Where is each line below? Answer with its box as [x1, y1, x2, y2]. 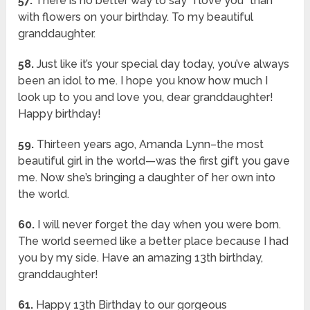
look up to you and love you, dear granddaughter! [18, 91, 274, 104]
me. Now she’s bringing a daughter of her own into [18, 171, 276, 185]
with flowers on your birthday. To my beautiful [18, 10, 254, 24]
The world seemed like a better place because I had [18, 235, 289, 248]
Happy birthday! [18, 107, 102, 121]
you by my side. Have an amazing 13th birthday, [18, 251, 264, 265]
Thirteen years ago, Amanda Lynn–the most [34, 138, 264, 152]
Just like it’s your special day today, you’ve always [34, 57, 290, 71]
